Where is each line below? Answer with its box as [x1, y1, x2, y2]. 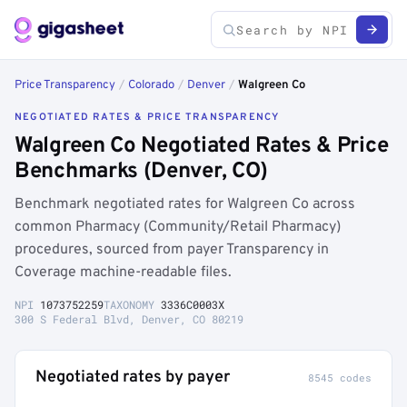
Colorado [128, 78, 174, 93]
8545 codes [308, 371, 372, 384]
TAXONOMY [104, 297, 161, 312]
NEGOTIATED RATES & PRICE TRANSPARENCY [15, 111, 280, 124]
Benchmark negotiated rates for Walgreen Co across [15, 195, 355, 213]
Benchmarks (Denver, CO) [15, 158, 269, 185]
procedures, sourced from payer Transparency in [15, 241, 329, 259]
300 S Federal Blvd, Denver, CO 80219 [15, 312, 243, 326]
